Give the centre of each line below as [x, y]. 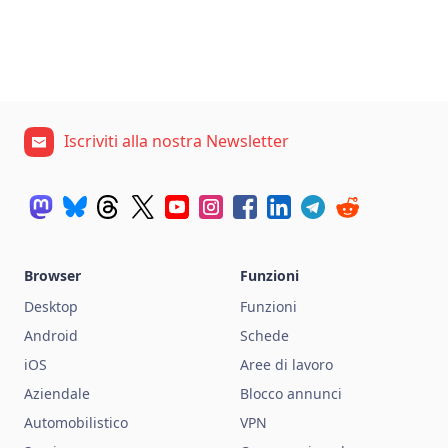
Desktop [51, 306]
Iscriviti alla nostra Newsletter [176, 140]
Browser [52, 275]
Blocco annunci [291, 393]
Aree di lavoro [286, 364]
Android [51, 335]
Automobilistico [76, 422]
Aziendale [57, 393]
